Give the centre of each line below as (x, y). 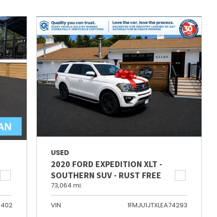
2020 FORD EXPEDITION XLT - (106, 164)
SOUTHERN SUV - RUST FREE (106, 175)
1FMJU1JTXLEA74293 (157, 205)
